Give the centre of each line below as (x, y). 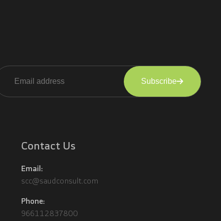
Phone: (33, 201)
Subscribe (159, 81)
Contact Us (49, 146)
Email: (32, 168)
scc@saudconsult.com (60, 181)
